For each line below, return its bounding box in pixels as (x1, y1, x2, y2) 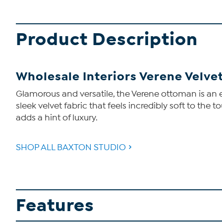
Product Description (16, 28, 198, 51)
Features (16, 194, 94, 217)
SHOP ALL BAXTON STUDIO (16, 142, 126, 153)
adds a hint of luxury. (16, 112, 98, 123)
